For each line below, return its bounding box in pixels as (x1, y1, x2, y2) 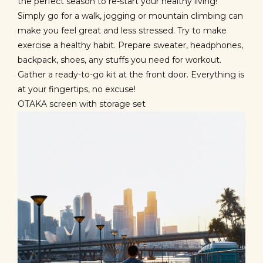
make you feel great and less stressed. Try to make (18, 25, 227, 36)
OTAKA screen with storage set (18, 99, 146, 109)
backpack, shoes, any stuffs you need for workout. (18, 55, 221, 65)
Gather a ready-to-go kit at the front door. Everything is (18, 69, 244, 80)
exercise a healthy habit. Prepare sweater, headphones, (18, 40, 243, 50)
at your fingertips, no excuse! (18, 84, 136, 95)
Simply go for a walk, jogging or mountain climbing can (18, 11, 243, 21)
